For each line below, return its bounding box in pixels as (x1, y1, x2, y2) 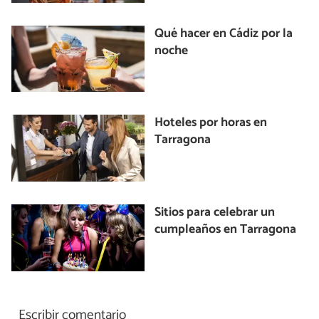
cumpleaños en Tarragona (155, 219, 297, 240)
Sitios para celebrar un (155, 202, 276, 223)
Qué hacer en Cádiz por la (155, 23, 293, 44)
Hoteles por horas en (155, 113, 268, 134)
